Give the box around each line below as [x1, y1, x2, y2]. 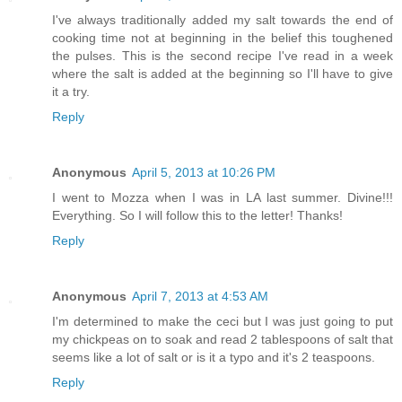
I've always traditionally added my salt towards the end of [52, 12, 393, 27]
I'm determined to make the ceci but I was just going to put [52, 313, 393, 328]
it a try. [52, 83, 90, 99]
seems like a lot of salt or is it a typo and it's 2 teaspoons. [52, 349, 375, 364]
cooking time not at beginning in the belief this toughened [52, 30, 393, 45]
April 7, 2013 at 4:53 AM [132, 288, 268, 303]
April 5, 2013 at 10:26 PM [132, 164, 275, 179]
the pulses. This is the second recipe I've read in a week [52, 48, 393, 63]
